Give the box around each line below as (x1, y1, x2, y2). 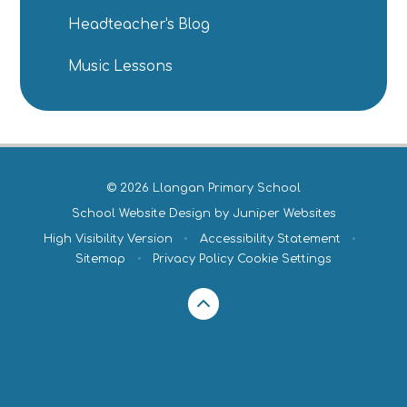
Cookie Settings (236, 253, 332, 266)
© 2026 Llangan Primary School (106, 181, 301, 194)
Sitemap (75, 253, 126, 266)
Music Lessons (68, 58, 174, 74)
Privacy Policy (152, 253, 233, 266)
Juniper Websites (232, 206, 336, 220)
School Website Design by (71, 206, 233, 220)
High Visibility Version (43, 233, 173, 246)
